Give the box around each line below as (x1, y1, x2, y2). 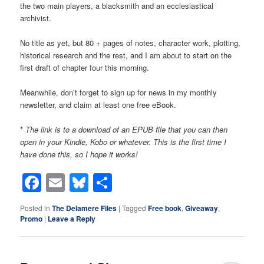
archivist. (20, 12, 52, 24)
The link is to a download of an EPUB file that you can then (25, 124, 228, 136)
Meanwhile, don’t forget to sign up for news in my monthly (20, 87, 217, 98)
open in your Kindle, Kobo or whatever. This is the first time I (20, 136, 227, 148)
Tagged (122, 202, 147, 213)
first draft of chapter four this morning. (20, 61, 150, 73)
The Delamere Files (52, 202, 117, 213)
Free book (148, 202, 182, 213)
